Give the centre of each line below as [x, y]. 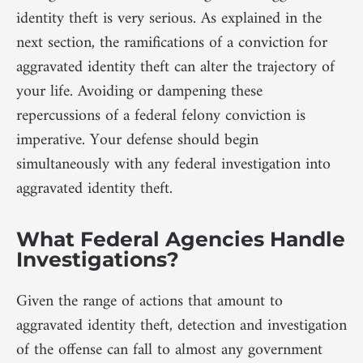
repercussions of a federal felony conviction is [161, 116]
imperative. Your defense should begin [137, 140]
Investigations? [98, 259]
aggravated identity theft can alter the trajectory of [175, 67]
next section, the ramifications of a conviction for [172, 43]
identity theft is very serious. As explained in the [169, 19]
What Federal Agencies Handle [181, 239]
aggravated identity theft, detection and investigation [181, 326]
